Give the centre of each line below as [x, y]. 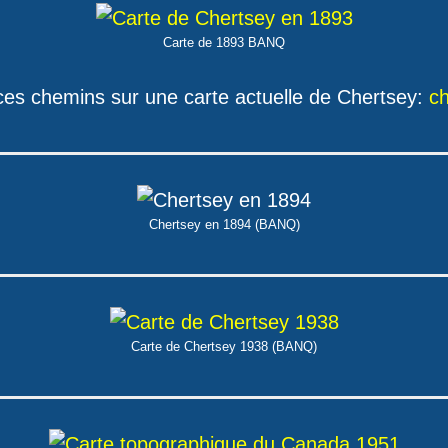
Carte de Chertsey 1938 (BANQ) [224, 346]
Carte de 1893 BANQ [224, 42]
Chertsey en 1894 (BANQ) [224, 224]
